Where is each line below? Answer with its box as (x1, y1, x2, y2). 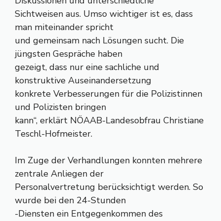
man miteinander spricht (15, 21, 113, 33)
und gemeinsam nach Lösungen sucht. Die (15, 35, 184, 46)
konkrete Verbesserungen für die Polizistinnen (15, 88, 202, 100)
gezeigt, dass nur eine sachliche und (15, 61, 159, 73)
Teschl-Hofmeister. (15, 128, 92, 140)
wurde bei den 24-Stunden (15, 194, 126, 206)
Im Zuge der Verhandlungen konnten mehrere (15, 154, 202, 166)
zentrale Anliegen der (15, 168, 104, 180)
